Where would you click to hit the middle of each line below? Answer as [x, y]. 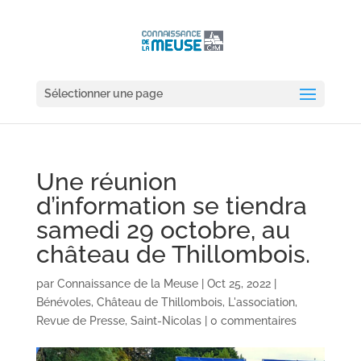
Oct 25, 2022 [239, 284]
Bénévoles [63, 302]
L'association [261, 302]
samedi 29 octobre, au [163, 230]
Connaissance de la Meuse [127, 284]
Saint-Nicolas [166, 321]
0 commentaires [253, 321]
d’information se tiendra [171, 206]
